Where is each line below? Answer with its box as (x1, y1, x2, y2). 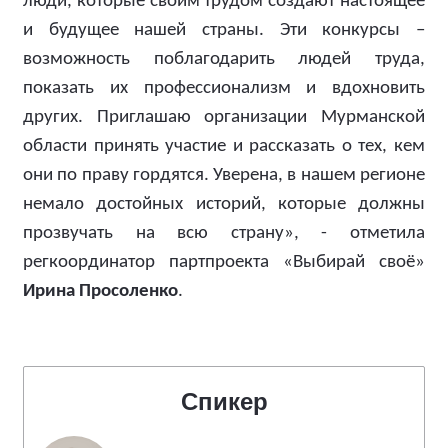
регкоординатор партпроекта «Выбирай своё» (23, 253, 425, 272)
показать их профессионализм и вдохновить (23, 79, 425, 98)
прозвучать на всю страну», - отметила (23, 224, 425, 243)
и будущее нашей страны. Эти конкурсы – (23, 21, 425, 40)
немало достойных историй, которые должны (23, 195, 425, 214)
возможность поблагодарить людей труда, (23, 50, 425, 69)
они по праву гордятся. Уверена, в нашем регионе (23, 166, 425, 185)
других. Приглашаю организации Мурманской (23, 108, 425, 127)
